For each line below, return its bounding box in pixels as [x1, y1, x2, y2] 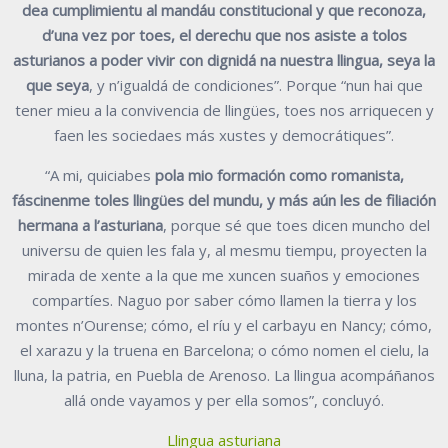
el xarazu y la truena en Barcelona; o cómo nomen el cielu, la [19, 339, 429, 360]
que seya [25, 74, 89, 95]
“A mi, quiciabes [44, 164, 155, 185]
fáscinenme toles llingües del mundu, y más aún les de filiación [12, 189, 436, 210]
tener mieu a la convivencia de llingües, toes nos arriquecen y [14, 99, 434, 120]
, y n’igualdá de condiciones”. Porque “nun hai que [88, 74, 423, 95]
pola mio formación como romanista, [154, 164, 404, 185]
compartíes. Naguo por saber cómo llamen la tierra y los [31, 289, 417, 310]
